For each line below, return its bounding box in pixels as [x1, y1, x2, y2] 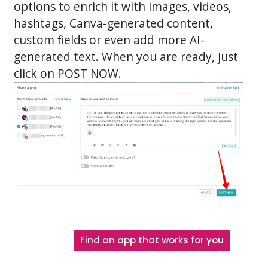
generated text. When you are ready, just [14, 48, 239, 65]
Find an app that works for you [80, 234, 224, 247]
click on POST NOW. [14, 65, 122, 82]
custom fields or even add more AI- [14, 32, 205, 48]
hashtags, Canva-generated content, [14, 15, 214, 32]
